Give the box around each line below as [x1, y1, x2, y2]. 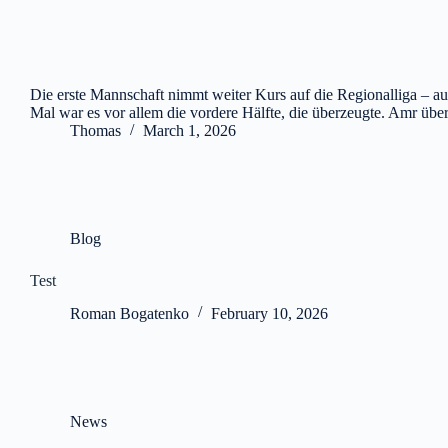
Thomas [70, 122, 121, 140]
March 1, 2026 [143, 122, 236, 140]
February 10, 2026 [211, 304, 328, 322]
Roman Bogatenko [70, 304, 189, 322]
